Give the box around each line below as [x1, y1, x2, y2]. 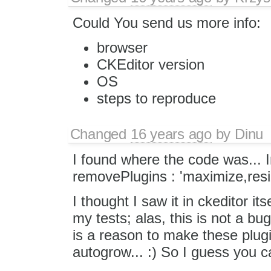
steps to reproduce [96, 90, 216, 106]
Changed [70, 125, 131, 142]
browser [96, 39, 148, 56]
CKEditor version [96, 56, 204, 73]
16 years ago [130, 125, 212, 142]
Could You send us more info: [72, 14, 261, 31]
